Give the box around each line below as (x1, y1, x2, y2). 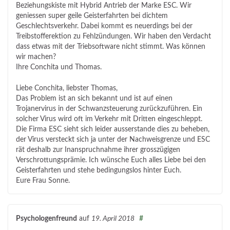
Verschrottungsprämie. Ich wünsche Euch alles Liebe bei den (16, 157, 206, 164)
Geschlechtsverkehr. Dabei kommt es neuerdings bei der (16, 23, 193, 30)
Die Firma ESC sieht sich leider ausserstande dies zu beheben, (16, 126, 209, 133)
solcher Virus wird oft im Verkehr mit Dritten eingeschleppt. (16, 116, 202, 123)
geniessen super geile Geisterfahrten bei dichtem (16, 12, 168, 20)
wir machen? (16, 53, 56, 61)
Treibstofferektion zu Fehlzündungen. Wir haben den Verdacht (16, 33, 211, 41)
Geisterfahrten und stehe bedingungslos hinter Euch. (16, 167, 181, 175)
